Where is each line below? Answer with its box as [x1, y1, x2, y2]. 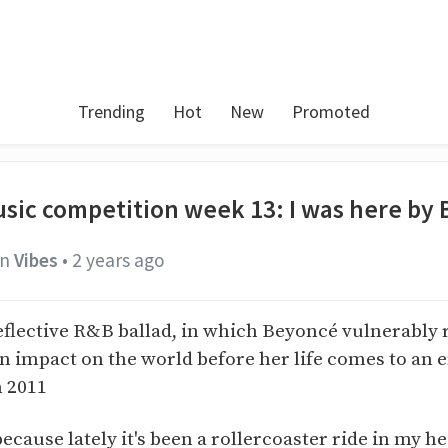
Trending [78, 100, 145, 123]
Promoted [292, 100, 370, 123]
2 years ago [71, 247, 165, 272]
